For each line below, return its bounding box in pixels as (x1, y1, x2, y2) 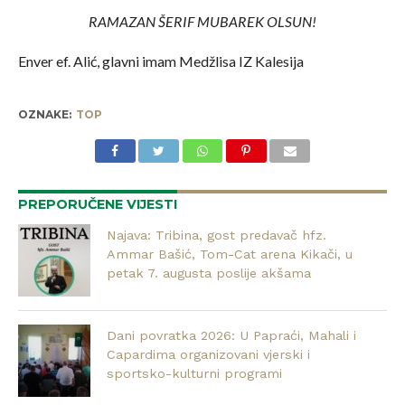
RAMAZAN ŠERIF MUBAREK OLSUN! (88, 12, 316, 30)
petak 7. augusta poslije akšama (107, 265, 312, 280)
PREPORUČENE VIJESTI (17, 195, 177, 212)
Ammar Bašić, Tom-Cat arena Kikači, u (107, 246, 353, 261)
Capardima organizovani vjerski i (107, 346, 311, 362)
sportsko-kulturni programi (107, 365, 283, 381)
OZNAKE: (17, 107, 71, 121)
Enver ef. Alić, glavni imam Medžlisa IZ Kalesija (17, 52, 304, 70)
